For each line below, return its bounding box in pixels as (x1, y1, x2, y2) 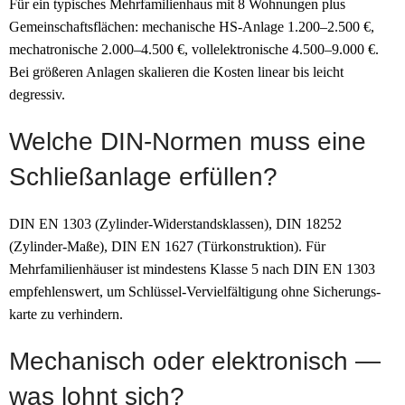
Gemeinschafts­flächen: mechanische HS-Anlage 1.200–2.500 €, (9, 18, 374, 34)
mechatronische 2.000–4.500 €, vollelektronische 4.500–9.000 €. (9, 41, 379, 57)
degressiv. (9, 86, 65, 102)
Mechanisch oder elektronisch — (9, 346, 381, 375)
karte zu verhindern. (9, 306, 123, 322)
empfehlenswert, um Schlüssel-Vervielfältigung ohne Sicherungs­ (9, 283, 381, 299)
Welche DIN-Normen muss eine (9, 127, 366, 155)
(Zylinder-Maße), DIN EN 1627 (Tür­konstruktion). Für (9, 238, 325, 254)
